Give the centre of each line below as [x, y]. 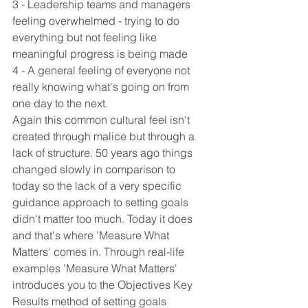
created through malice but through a [105, 136]
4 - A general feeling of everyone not [102, 70]
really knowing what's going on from [102, 87]
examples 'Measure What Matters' [96, 268]
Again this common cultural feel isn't [102, 120]
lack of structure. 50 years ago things [104, 153]
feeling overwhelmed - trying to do [97, 21]
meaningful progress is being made [100, 54]
